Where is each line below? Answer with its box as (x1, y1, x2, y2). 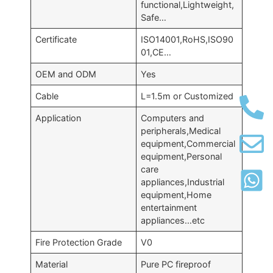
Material (35, 258, 68, 269)
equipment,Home (141, 189, 212, 200)
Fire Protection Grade (35, 236, 122, 247)
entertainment (141, 202, 197, 213)
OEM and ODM (35, 68, 97, 79)
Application (35, 112, 82, 123)
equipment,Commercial (141, 138, 236, 149)
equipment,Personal (141, 151, 222, 161)
